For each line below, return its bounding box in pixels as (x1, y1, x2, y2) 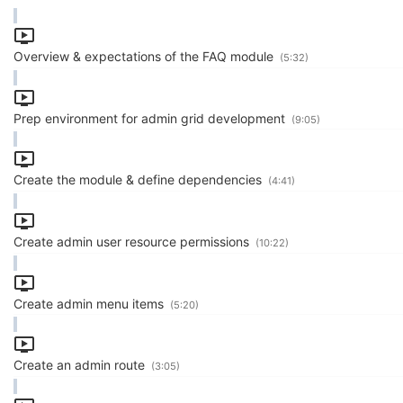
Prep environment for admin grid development (13, 110, 289, 126)
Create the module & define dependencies (13, 172, 265, 188)
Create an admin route (13, 357, 148, 373)
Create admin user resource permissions (13, 234, 253, 249)
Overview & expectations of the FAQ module (13, 48, 277, 64)
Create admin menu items (13, 295, 167, 311)
